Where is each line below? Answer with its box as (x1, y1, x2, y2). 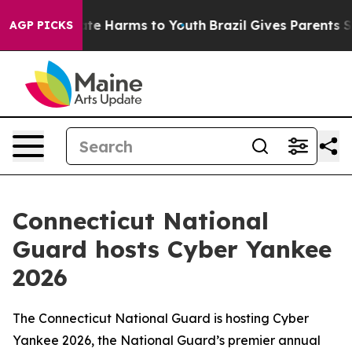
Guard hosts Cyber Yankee (13, 234, 332, 264)
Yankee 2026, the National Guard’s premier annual (13, 332, 321, 348)
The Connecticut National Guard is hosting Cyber (13, 310, 309, 326)
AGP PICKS (9, 18, 73, 32)
